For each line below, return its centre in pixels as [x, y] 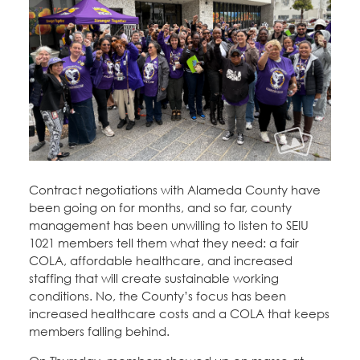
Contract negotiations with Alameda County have [175, 190]
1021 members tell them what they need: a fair [164, 243]
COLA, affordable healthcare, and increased [161, 261]
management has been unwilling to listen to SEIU [169, 225]
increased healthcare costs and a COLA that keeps [179, 314]
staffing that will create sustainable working [154, 278]
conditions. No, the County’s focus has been [157, 296]
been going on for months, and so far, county [160, 208]
